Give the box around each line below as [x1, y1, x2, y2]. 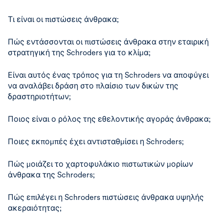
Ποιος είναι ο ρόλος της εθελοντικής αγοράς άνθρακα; [8, 114, 211, 124]
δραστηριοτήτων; [8, 92, 71, 101]
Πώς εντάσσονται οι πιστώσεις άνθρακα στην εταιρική [8, 37, 209, 46]
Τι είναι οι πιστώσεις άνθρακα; [8, 15, 119, 24]
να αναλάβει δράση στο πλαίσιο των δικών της [8, 81, 178, 90]
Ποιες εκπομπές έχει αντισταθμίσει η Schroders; [8, 137, 184, 146]
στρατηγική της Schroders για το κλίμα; [8, 48, 151, 57]
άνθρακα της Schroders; [8, 170, 95, 179]
